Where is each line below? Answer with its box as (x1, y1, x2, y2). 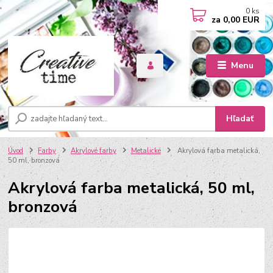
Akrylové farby (70, 146, 116, 156)
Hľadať (226, 113, 254, 125)
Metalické (130, 146, 161, 156)
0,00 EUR (221, 14, 260, 26)
